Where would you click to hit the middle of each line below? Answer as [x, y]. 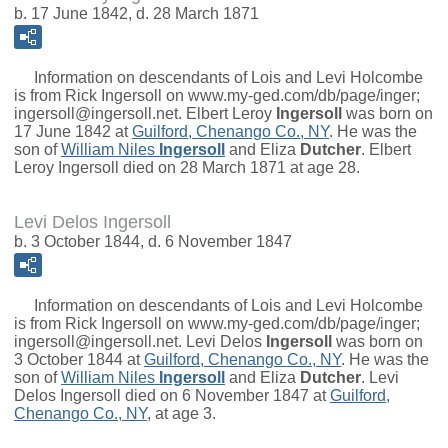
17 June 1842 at [73, 132]
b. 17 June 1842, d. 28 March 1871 [136, 14]
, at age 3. [181, 414]
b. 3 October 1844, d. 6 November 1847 [153, 242]
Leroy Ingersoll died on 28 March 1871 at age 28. [187, 168]
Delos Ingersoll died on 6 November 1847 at [172, 396]
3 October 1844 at [79, 360]
